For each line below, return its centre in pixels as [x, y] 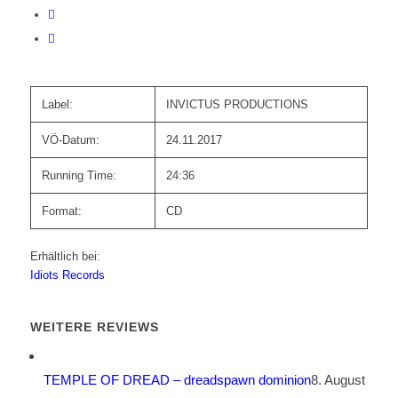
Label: [57, 105]
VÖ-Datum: [70, 140]
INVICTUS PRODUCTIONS [237, 105]
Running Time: [79, 176]
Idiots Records [67, 275]
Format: [61, 211]
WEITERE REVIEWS [94, 327]
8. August [338, 380]
